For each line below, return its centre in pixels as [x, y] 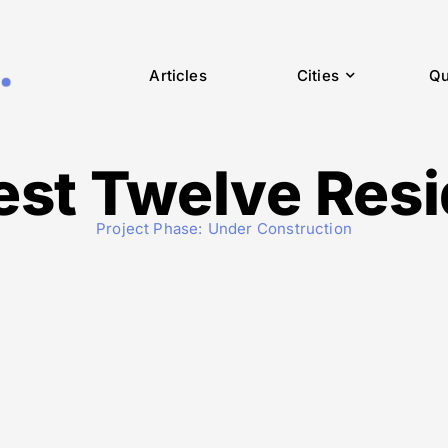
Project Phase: [149, 228]
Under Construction [279, 228]
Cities [317, 76]
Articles [178, 76]
